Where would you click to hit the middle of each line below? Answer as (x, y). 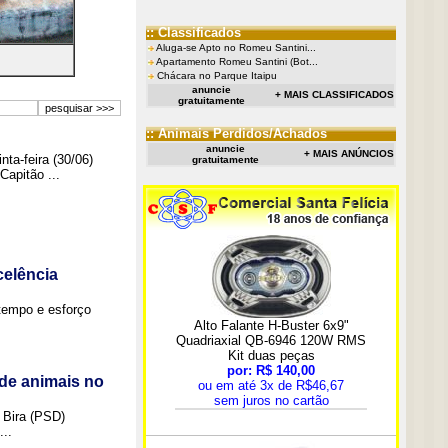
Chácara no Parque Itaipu (216, 75)
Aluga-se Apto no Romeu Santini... (235, 47)
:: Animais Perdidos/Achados (236, 133)
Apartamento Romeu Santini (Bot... (236, 61)
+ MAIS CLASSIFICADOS (334, 94)
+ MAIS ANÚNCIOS (348, 153)
